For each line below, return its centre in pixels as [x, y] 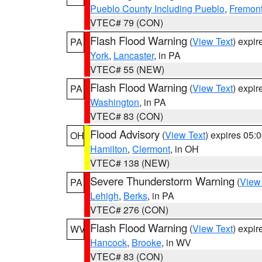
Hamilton [109, 149]
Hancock [108, 242]
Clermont [151, 149]
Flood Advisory [125, 134]
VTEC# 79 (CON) [127, 23]
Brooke [146, 242]
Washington [115, 102]
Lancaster [134, 55]
